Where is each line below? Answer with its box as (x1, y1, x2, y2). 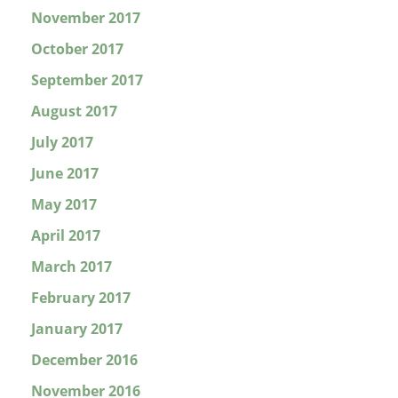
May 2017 (31, 195, 97, 215)
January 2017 (31, 319, 123, 339)
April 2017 (31, 226, 100, 246)
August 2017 (31, 101, 117, 122)
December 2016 (31, 350, 138, 370)
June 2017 (31, 163, 99, 184)
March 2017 (31, 257, 112, 277)
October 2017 (31, 39, 123, 60)
